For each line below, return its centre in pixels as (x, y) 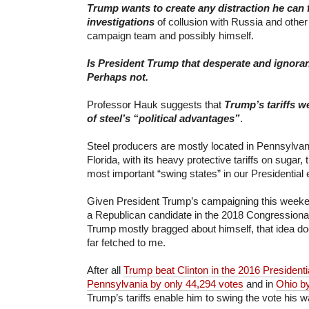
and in (260, 283)
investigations (121, 21)
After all (105, 270)
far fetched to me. (126, 242)
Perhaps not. (119, 77)
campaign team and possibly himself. (170, 35)
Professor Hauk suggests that (156, 104)
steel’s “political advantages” (170, 118)
